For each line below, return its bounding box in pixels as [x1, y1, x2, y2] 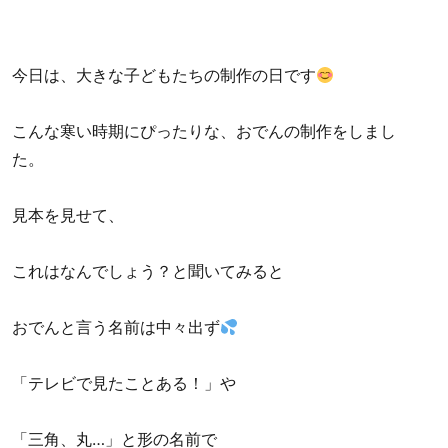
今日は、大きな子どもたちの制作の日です [12, 65, 317, 86]
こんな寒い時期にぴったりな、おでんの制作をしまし [12, 121, 397, 142]
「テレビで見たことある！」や [12, 373, 237, 394]
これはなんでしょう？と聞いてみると [12, 261, 285, 282]
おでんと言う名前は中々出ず [12, 317, 221, 338]
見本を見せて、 [12, 205, 125, 226]
